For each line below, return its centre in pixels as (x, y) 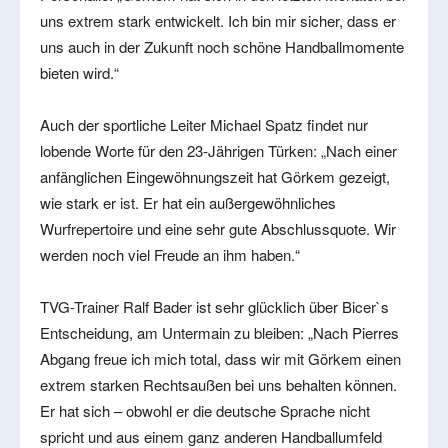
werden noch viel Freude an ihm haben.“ (170, 254)
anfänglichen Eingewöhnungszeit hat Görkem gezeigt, (215, 176)
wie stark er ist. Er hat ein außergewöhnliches (188, 202)
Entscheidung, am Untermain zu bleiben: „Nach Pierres (219, 332)
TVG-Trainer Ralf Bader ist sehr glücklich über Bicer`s (214, 306)
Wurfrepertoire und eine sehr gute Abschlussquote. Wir (218, 228)
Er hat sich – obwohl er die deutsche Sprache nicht (205, 410)
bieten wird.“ (79, 72)
